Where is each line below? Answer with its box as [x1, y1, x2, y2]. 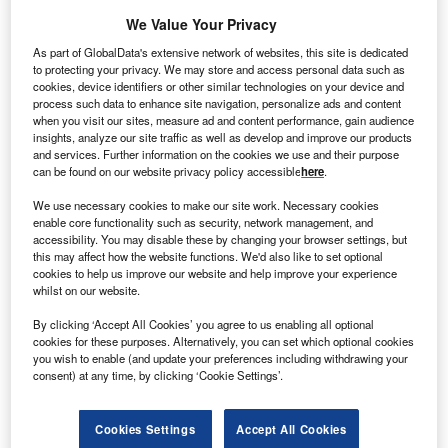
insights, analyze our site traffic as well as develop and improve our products [33, 129, 413, 146]
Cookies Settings [95, 421, 196, 438]
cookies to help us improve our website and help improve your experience [33, 265, 398, 282]
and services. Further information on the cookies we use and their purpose [33, 146, 400, 163]
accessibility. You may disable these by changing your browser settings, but [33, 231, 408, 248]
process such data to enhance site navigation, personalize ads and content [33, 95, 402, 112]
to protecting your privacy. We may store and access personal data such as [33, 61, 406, 78]
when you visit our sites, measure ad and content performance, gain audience [33, 112, 415, 129]
